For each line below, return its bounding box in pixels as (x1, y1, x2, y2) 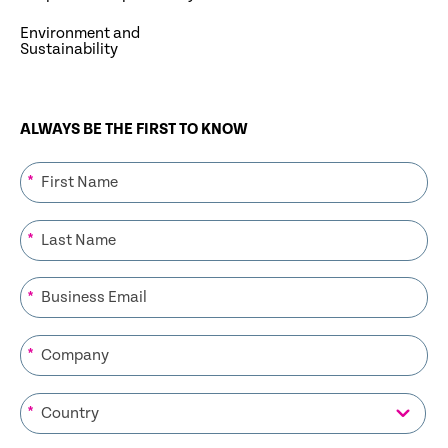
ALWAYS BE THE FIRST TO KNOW (20, 119, 248, 139)
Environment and (20, 23, 140, 43)
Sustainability (20, 39, 118, 59)
